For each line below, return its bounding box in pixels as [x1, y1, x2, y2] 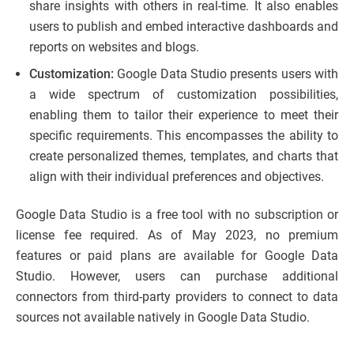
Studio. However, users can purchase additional [16, 268, 338, 284]
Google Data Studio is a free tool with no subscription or [16, 206, 338, 222]
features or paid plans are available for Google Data [16, 247, 338, 263]
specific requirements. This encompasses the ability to [29, 127, 338, 143]
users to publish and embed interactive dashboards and [29, 18, 338, 34]
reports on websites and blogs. [29, 39, 199, 55]
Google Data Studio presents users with [117, 66, 339, 81]
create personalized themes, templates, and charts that [29, 148, 338, 164]
